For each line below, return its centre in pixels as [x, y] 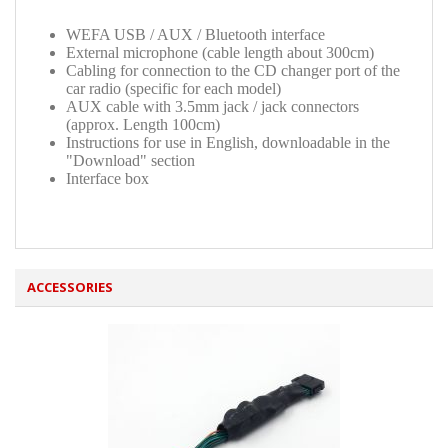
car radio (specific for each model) [173, 89]
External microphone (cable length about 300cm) [220, 53]
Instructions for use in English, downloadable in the [228, 143]
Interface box [107, 179]
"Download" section [130, 161]
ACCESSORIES [70, 287]
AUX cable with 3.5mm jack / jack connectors [212, 107]
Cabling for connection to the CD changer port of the [233, 71]
